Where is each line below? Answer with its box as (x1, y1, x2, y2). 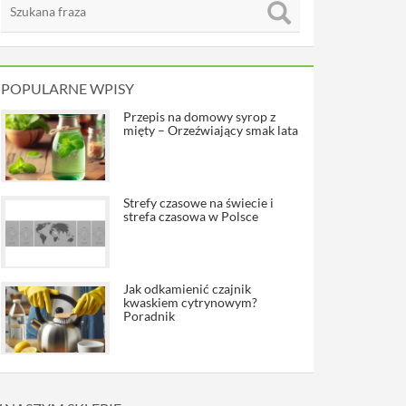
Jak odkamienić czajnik (123, 281, 251, 296)
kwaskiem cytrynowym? (123, 295, 257, 310)
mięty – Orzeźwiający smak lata (123, 122, 298, 138)
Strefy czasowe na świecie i (123, 195, 274, 210)
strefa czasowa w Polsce (123, 208, 258, 224)
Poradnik (123, 308, 175, 324)
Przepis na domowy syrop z (123, 109, 275, 124)
